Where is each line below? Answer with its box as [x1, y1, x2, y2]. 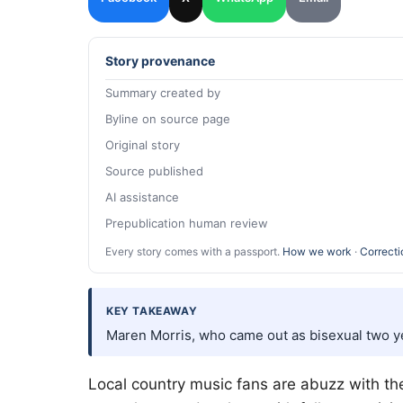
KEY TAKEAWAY [106, 303, 198, 318]
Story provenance [105, 53, 215, 69]
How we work [282, 244, 352, 258]
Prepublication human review [105, 215, 268, 230]
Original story [105, 137, 180, 152]
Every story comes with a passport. [105, 244, 282, 258]
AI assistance [105, 189, 179, 204]
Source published [105, 163, 203, 178]
